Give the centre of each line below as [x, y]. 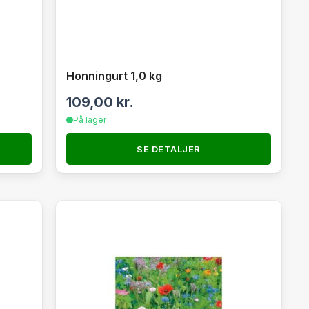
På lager [89, 120]
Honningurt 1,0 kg [114, 76]
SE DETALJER [169, 149]
